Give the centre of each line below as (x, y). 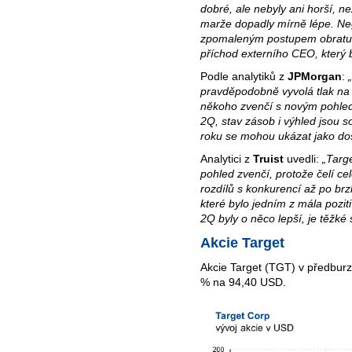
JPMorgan (315, 76)
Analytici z (227, 158)
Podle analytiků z (244, 76)
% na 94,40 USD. (243, 282)
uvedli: (303, 158)
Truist (268, 158)
